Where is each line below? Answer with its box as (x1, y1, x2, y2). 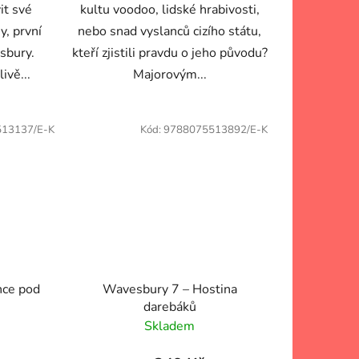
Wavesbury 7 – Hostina (102, 280, 237, 299)
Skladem (144, 317, 196, 336)
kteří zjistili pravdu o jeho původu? (71, 43, 268, 62)
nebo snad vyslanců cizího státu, (78, 22, 262, 40)
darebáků (143, 298, 196, 317)
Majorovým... (132, 65, 207, 83)
